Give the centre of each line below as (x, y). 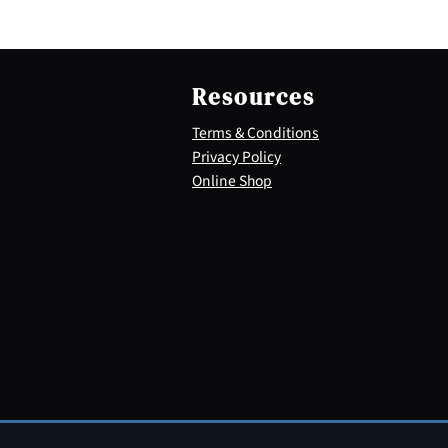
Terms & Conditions (255, 132)
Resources (253, 96)
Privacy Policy (236, 156)
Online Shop (232, 180)
